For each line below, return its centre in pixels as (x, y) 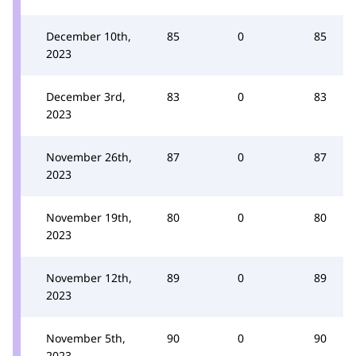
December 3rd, (86, 96)
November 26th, (89, 157)
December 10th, (89, 36)
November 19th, (89, 217)
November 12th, (89, 277)
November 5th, (86, 338)
